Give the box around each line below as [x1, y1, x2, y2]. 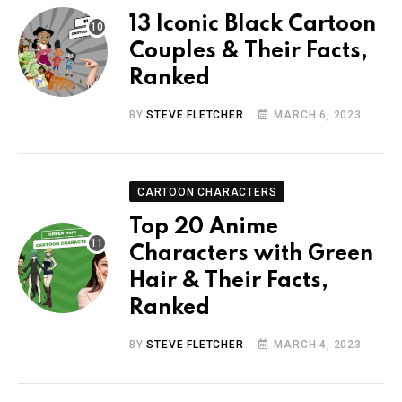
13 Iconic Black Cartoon [129, 13, 376, 36]
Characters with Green [129, 242, 373, 266]
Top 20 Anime [129, 215, 278, 239]
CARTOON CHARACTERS [137, 185, 277, 198]
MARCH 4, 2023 [274, 337, 362, 351]
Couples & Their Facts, [129, 39, 368, 63]
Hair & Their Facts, [129, 269, 328, 293]
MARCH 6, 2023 [274, 108, 362, 121]
